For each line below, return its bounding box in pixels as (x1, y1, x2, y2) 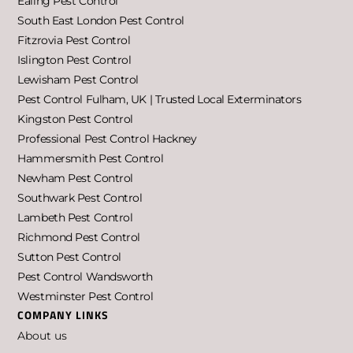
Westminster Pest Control (17, 288, 154, 303)
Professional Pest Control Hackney (17, 131, 197, 146)
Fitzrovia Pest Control (17, 32, 131, 47)
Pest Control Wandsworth (17, 269, 154, 284)
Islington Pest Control (17, 52, 132, 67)
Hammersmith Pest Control (17, 150, 164, 165)
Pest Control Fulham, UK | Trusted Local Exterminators (17, 91, 302, 106)
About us (17, 328, 68, 343)
